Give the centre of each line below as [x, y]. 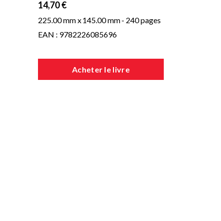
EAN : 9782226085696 [77, 34]
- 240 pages [141, 20]
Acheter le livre [101, 69]
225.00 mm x [60, 20]
